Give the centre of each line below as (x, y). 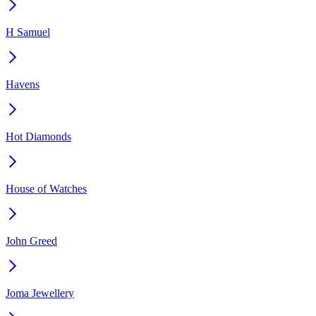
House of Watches (46, 188)
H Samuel (28, 32)
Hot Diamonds (38, 136)
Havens (23, 84)
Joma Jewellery (40, 293)
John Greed (31, 241)
